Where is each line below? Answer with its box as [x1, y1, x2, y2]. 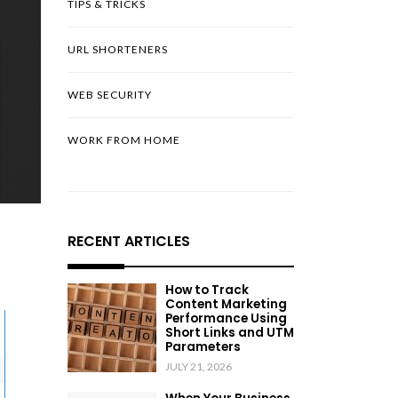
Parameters [165, 338, 241, 355]
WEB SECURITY [68, 88, 152, 102]
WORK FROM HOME [68, 133, 180, 147]
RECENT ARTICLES [68, 231, 190, 252]
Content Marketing [165, 295, 287, 313]
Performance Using [165, 309, 287, 327]
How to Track [165, 281, 249, 298]
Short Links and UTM [165, 323, 294, 341]
